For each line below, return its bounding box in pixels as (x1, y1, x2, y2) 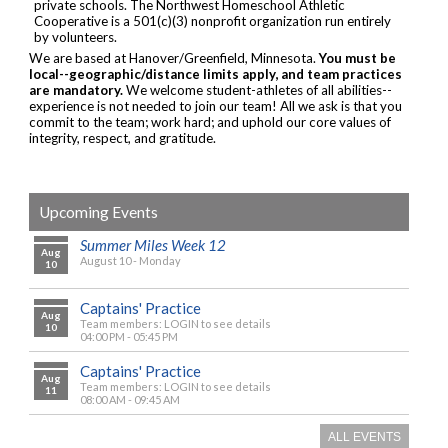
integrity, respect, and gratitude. (29, 129, 216, 146)
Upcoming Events (39, 203, 158, 221)
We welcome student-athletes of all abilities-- (123, 81, 392, 98)
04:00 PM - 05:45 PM (80, 330, 178, 343)
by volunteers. (34, 28, 117, 45)
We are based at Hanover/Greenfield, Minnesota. (29, 49, 319, 66)
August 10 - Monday (80, 254, 181, 267)
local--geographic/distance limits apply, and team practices (29, 65, 402, 82)
